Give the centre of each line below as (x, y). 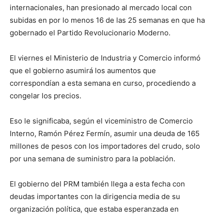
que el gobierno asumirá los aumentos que (83, 71)
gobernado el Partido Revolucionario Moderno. (90, 33)
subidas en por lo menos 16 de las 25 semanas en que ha (107, 20)
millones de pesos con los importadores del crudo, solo (105, 146)
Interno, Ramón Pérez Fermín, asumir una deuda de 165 (105, 134)
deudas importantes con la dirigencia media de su (95, 197)
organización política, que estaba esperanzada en (94, 209)
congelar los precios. (46, 96)
